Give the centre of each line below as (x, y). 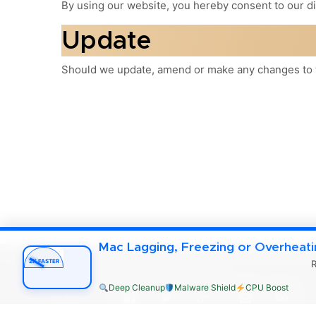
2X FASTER (44, 261)
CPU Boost (267, 287)
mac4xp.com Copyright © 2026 (140, 269)
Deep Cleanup (136, 287)
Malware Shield (205, 287)
